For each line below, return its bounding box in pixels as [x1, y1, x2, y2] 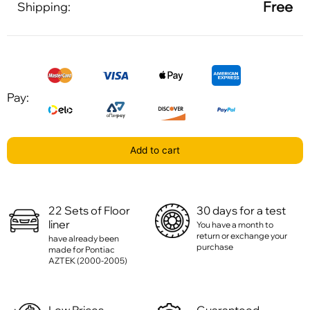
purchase [197, 241, 234, 253]
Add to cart [130, 144, 180, 156]
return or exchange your [197, 230, 288, 241]
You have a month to [197, 219, 274, 230]
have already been [48, 233, 119, 244]
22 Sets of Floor [48, 203, 130, 218]
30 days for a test [197, 203, 286, 218]
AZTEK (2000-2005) [48, 255, 127, 266]
